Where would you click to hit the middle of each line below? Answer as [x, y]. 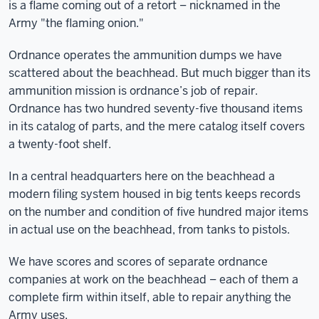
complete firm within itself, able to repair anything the [150, 297]
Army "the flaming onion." [76, 23]
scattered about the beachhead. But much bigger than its [159, 73]
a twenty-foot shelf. [60, 144]
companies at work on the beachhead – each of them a [153, 279]
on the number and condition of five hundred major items [158, 212]
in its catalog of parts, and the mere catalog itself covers [157, 126]
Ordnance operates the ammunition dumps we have [145, 55]
